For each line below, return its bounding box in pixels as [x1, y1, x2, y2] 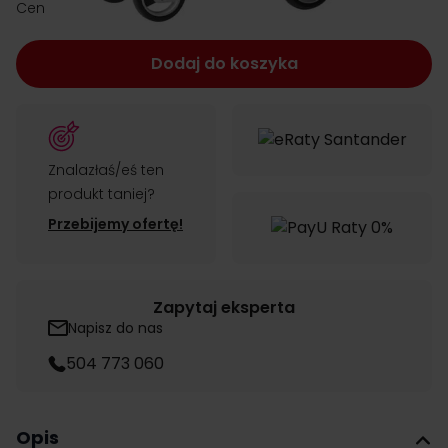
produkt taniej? [48, 184, 155, 204]
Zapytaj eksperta [153, 296, 295, 319]
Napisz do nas [68, 318, 163, 338]
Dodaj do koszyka [150, 52, 298, 75]
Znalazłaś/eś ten [48, 160, 164, 180]
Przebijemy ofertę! [48, 214, 183, 234]
